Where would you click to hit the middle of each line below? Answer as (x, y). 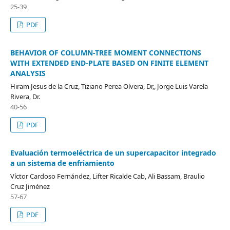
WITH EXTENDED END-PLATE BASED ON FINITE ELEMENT (109, 63)
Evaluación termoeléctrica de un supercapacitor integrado (113, 153)
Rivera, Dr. (25, 97)
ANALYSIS (28, 73)
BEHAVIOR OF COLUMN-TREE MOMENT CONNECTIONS (106, 53)
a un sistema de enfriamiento (62, 163)
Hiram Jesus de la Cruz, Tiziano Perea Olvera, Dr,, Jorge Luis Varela (109, 86)
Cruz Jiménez (30, 186)
